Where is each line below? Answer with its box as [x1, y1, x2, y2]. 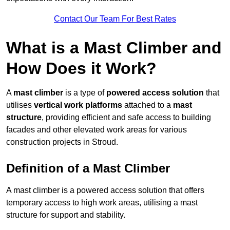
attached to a [122, 101, 173, 110]
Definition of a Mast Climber [6, 161, 170, 176]
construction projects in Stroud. [6, 138, 118, 147]
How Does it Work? [6, 59, 157, 78]
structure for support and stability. [6, 210, 125, 220]
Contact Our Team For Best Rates [54, 14, 176, 24]
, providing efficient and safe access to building [42, 113, 211, 122]
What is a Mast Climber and [6, 39, 222, 57]
